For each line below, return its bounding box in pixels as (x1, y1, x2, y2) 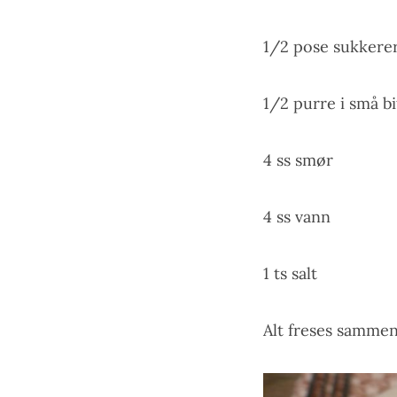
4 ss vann (263, 206, 331, 228)
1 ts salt (263, 263, 317, 284)
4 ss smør (263, 150, 333, 171)
